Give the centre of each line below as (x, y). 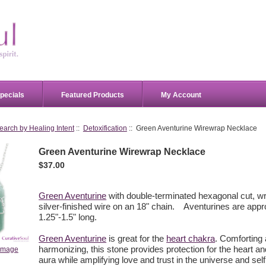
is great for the (137, 238)
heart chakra (191, 238)
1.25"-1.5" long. (68, 217)
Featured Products (93, 95)
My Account (181, 95)
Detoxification (105, 128)
